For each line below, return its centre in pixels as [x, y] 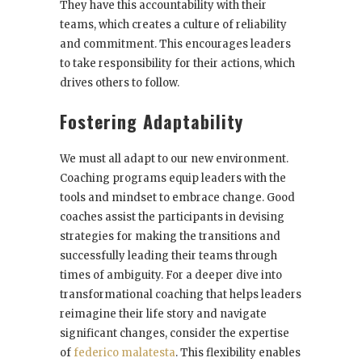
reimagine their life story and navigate [163, 314]
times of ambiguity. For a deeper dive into [171, 276]
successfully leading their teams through [168, 256]
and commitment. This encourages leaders [175, 44]
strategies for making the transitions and [170, 237]
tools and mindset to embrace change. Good [177, 198]
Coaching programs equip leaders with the [173, 179]
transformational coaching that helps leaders [181, 295]
